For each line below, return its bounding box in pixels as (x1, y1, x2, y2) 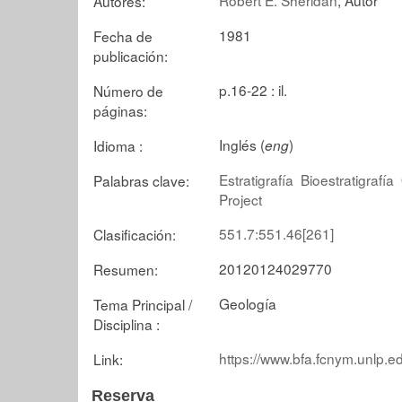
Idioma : (93, 135, 143, 155)
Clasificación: (93, 223, 176, 244)
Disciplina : (93, 313, 160, 334)
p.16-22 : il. (219, 79, 287, 100)
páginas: (93, 100, 147, 120)
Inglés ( (219, 134, 265, 154)
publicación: (93, 45, 168, 66)
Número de (93, 80, 163, 100)
